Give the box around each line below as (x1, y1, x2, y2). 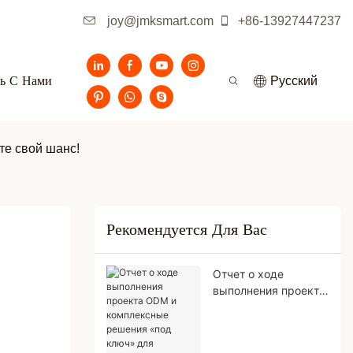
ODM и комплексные (212, 299, 325, 314)
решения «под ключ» (212, 316, 326, 330)
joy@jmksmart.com (104, 14, 214, 28)
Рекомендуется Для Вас (106, 220, 267, 240)
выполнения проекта (212, 283, 325, 297)
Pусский (270, 74, 318, 87)
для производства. (212, 333, 314, 347)
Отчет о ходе (212, 266, 284, 281)
